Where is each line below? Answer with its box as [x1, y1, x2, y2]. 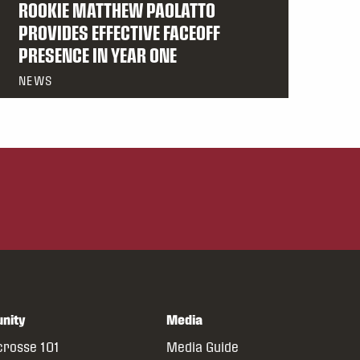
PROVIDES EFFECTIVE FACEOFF [18, 21, 220, 44]
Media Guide [166, 339, 239, 355]
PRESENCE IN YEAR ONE [18, 43, 177, 67]
